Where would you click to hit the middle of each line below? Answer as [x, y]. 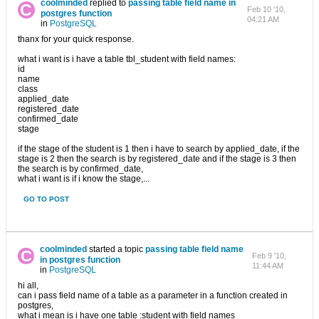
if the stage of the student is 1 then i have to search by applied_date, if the [159, 149]
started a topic [116, 249]
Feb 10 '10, [266, 9]
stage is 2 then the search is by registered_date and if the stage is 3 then [157, 159]
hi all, [28, 286]
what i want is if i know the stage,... [84, 179]
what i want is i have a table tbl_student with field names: [127, 59]
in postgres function [80, 260]
